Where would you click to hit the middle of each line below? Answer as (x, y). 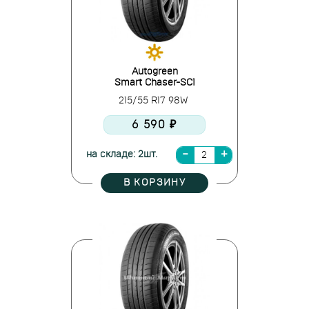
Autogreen (154, 72)
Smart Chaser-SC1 (154, 83)
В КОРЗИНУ (154, 183)
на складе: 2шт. (121, 154)
